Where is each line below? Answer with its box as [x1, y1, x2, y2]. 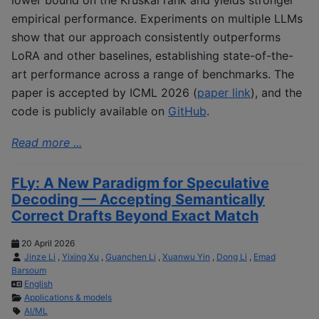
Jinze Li [24, 251, 56, 263]
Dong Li [216, 251, 247, 263]
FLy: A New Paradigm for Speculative [11, 174, 269, 192]
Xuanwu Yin [162, 251, 210, 263]
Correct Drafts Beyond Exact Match [11, 207, 258, 225]
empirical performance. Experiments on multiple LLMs [11, 11, 303, 26]
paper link [197, 85, 251, 100]
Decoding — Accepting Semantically [11, 191, 265, 209]
